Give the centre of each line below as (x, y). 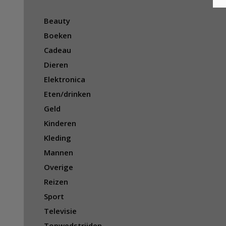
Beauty (57, 20)
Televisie (60, 211)
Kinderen (60, 123)
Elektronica (65, 79)
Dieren (56, 64)
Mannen (59, 152)
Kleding (58, 137)
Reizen (56, 181)
